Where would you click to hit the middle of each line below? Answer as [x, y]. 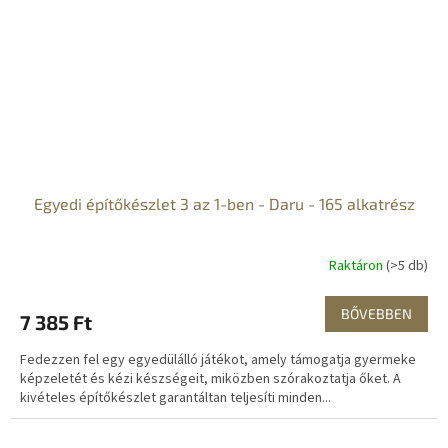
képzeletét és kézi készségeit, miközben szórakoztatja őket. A [210, 378]
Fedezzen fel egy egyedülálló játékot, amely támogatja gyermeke [218, 359]
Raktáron [357, 266]
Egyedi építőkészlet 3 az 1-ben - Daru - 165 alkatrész [224, 203]
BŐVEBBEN [376, 313]
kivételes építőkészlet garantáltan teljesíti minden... [175, 397]
